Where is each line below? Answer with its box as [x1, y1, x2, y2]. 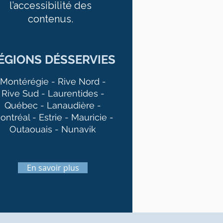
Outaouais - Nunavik [9, 124, 97, 134]
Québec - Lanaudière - [4, 100, 102, 111]
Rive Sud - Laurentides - [1, 88, 105, 99]
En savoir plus [26, 162, 79, 173]
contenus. [27, 13, 73, 25]
